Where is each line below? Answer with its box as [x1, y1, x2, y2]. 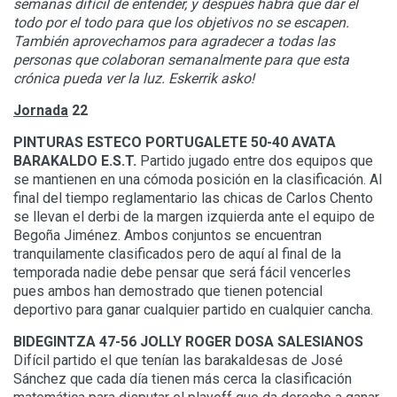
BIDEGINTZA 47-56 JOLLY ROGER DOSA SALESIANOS [13, 333, 363, 351]
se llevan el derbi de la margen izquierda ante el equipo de [13, 208, 375, 226]
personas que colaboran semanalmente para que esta [13, 51, 349, 69]
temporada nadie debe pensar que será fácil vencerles [13, 264, 351, 282]
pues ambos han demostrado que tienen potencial [13, 283, 323, 300]
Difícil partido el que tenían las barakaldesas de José [13, 352, 343, 370]
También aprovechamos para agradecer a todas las [13, 33, 335, 51]
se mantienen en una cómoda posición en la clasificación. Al [13, 171, 382, 189]
